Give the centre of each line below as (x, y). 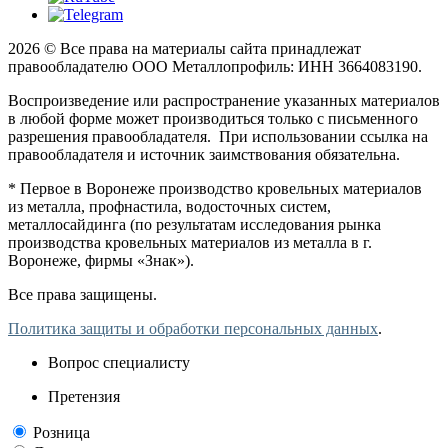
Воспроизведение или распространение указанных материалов (224, 100)
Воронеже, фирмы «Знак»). (101, 260)
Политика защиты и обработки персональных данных (193, 328)
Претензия (84, 396)
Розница (61, 432)
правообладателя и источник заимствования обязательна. (204, 154)
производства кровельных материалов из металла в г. (190, 242)
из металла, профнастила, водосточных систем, (169, 206)
